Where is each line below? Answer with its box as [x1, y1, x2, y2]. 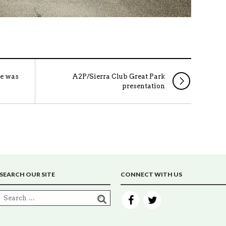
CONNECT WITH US [121, 171, 182, 178]
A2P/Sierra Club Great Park [72, 73, 165, 80]
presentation [122, 82, 165, 90]
